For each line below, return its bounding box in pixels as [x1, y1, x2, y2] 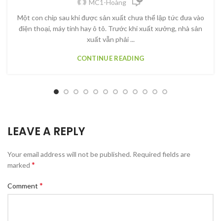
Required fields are [133, 149, 190, 158]
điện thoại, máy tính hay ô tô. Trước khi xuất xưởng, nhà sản [19, 24, 202, 33]
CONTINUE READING [76, 54, 145, 62]
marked [7, 160, 32, 169]
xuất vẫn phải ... [86, 35, 135, 43]
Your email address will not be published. [7, 149, 131, 158]
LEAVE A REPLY [7, 123, 85, 139]
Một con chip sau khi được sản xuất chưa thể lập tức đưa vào [17, 13, 204, 22]
